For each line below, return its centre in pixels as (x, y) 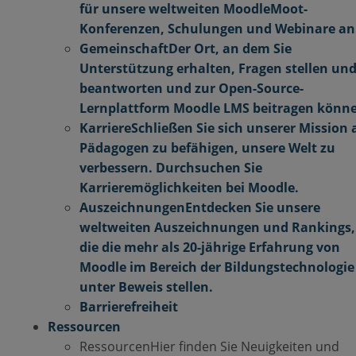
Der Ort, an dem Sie (230, 48)
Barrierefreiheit (129, 307)
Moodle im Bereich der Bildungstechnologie (217, 267)
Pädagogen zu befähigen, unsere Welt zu (207, 148)
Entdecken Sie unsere (253, 207)
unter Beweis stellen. (146, 287)
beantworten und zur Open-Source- (192, 88)
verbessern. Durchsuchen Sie (171, 168)
